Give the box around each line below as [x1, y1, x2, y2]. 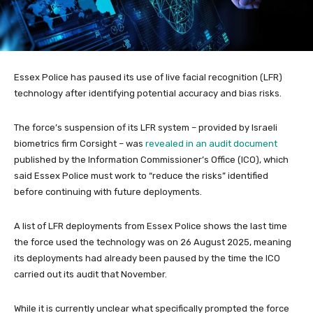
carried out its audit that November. [14, 269, 167, 280]
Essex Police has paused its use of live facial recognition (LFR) [14, 72, 282, 83]
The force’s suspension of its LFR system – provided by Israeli [14, 122, 277, 133]
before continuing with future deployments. [14, 187, 202, 198]
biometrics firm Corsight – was [14, 138, 145, 150]
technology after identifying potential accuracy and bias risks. [14, 88, 282, 99]
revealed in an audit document [145, 138, 277, 150]
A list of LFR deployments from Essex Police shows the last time [14, 221, 287, 232]
